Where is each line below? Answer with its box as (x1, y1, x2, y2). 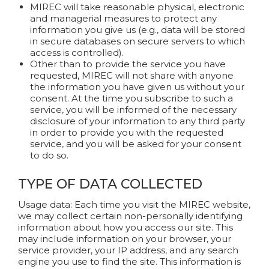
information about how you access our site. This (18, 222, 233, 233)
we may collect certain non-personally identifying (18, 210, 243, 222)
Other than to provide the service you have (30, 58, 226, 70)
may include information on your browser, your (18, 233, 231, 244)
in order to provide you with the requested (30, 127, 223, 138)
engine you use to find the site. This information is (18, 256, 241, 267)
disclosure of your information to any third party (30, 115, 245, 127)
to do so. (30, 150, 68, 161)
